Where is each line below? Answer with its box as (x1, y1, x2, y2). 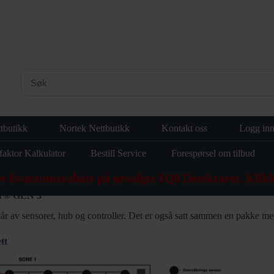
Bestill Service (91, 148, 147, 158)
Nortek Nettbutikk (59, 123, 130, 133)
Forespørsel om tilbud (171, 148, 256, 158)
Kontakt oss (161, 123, 208, 133)
